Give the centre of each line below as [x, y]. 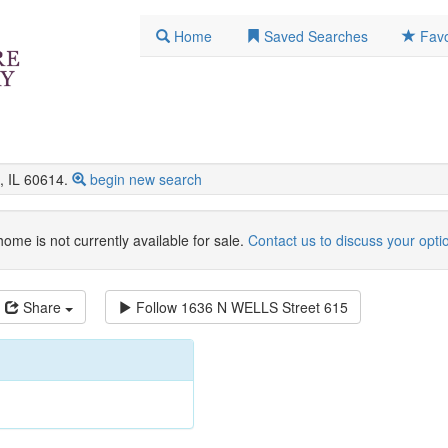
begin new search [146, 179]
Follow [156, 307]
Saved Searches [316, 36]
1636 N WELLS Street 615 [264, 307]
